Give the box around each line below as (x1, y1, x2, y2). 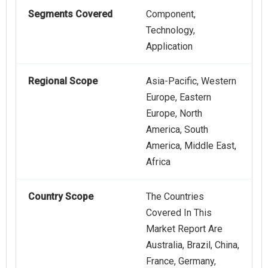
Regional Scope (28, 75, 98, 87)
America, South (146, 124, 208, 136)
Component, (146, 8, 196, 20)
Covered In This (146, 207, 212, 219)
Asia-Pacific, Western (146, 75, 236, 87)
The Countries (146, 191, 204, 203)
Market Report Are (146, 223, 223, 235)
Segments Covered (28, 8, 112, 20)
